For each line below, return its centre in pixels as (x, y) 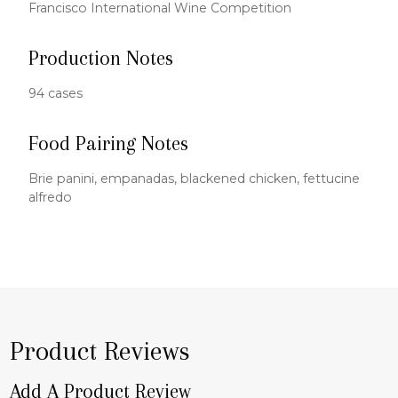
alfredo (51, 198)
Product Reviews (100, 351)
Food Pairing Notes (109, 144)
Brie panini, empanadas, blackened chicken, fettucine (195, 179)
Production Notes (101, 59)
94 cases (56, 94)
